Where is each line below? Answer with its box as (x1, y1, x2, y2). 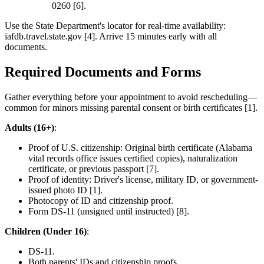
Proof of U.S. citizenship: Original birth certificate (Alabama (28, 142, 252, 153)
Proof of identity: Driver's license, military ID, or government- (28, 174, 258, 184)
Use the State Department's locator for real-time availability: (5, 21, 226, 31)
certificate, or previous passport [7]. (28, 163, 159, 174)
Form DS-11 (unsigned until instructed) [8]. (28, 206, 189, 216)
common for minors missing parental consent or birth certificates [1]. (5, 102, 258, 113)
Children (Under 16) (5, 226, 87, 236)
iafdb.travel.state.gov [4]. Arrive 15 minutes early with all (5, 31, 217, 42)
